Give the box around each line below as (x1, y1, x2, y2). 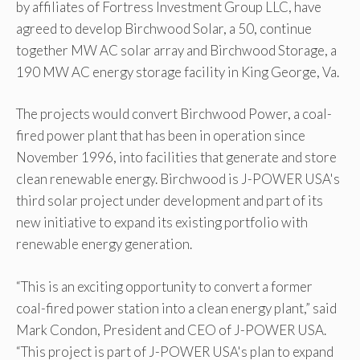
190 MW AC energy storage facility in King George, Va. (16, 63, 339, 80)
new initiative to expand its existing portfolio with (16, 214, 308, 231)
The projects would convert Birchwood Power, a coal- (16, 105, 332, 123)
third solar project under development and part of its (16, 192, 323, 210)
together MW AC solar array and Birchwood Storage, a (16, 41, 337, 59)
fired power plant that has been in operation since (16, 127, 305, 145)
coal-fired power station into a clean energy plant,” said (16, 299, 337, 317)
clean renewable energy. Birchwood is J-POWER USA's (16, 170, 340, 188)
